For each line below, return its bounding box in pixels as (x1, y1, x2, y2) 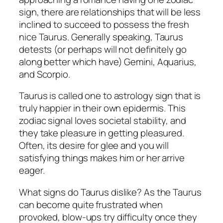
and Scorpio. (19, 67, 70, 81)
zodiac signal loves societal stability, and (19, 114, 186, 127)
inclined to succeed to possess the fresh (19, 17, 189, 31)
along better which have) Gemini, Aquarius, (19, 55, 197, 68)
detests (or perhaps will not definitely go (19, 42, 187, 56)
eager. (19, 164, 45, 177)
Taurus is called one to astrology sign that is (19, 89, 201, 103)
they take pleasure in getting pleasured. (19, 126, 184, 140)
